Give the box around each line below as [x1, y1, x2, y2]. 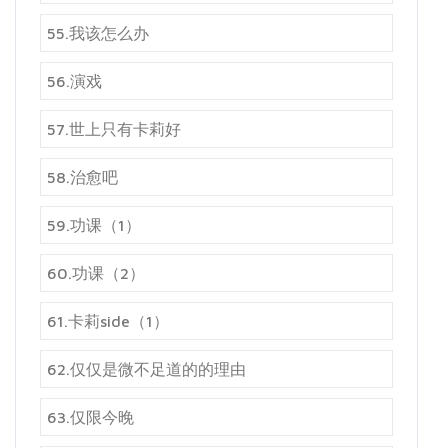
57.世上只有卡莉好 [47, 120, 181, 139]
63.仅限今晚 [47, 408, 134, 427]
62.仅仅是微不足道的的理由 [47, 360, 246, 379]
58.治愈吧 [47, 168, 118, 187]
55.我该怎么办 [47, 24, 149, 43]
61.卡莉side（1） [47, 312, 169, 331]
